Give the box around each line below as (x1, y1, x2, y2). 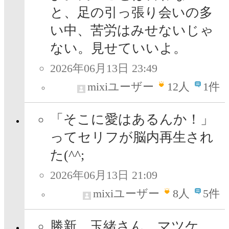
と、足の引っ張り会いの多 (50, 5, 213, 20)
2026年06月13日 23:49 (50, 62, 157, 75)
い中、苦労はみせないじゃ (50, 23, 214, 38)
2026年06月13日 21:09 (50, 169, 157, 182)
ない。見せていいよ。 (50, 41, 187, 56)
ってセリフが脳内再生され (50, 130, 214, 145)
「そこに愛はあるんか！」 (50, 112, 214, 127)
